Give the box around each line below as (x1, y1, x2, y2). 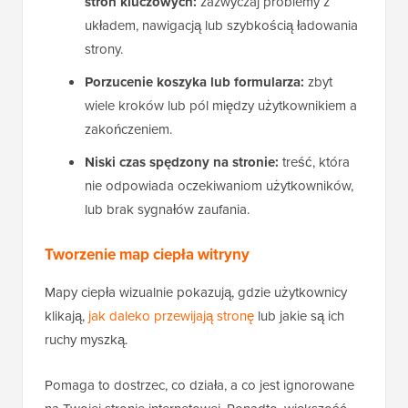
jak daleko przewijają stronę (88, 305, 254, 325)
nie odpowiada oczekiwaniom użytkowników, (85, 175, 353, 195)
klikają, (45, 305, 88, 325)
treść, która (279, 151, 350, 171)
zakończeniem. (85, 118, 172, 138)
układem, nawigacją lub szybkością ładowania (85, 15, 358, 35)
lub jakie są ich (254, 305, 344, 325)
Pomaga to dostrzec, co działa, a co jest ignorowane (45, 374, 354, 394)
